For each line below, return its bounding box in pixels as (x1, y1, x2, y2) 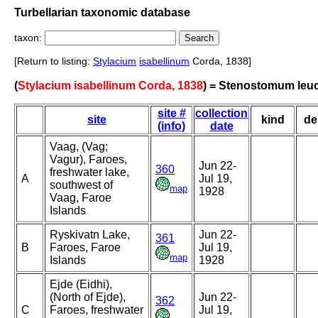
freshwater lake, (50, 166, 129, 179)
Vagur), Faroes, (50, 153, 127, 166)
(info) (158, 120, 185, 133)
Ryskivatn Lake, (50, 229, 130, 241)
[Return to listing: (14, 55, 93, 67)
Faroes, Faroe (50, 241, 121, 254)
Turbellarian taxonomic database (14, 6, 190, 18)
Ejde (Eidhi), (50, 278, 112, 291)
